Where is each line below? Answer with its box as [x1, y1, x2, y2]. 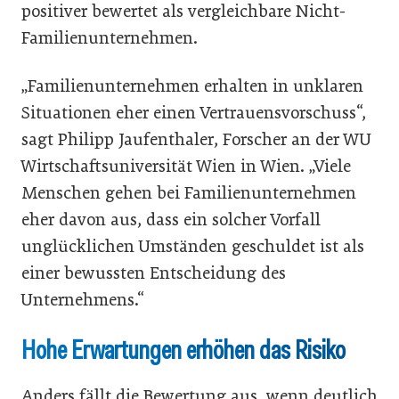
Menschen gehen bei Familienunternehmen [21, 182, 356, 203]
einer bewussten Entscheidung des [21, 262, 286, 283]
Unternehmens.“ [21, 289, 144, 310]
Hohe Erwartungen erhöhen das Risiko [21, 332, 346, 367]
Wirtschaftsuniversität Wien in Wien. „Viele [21, 155, 351, 176]
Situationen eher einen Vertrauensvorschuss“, [21, 102, 366, 123]
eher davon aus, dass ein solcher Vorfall [21, 208, 321, 230]
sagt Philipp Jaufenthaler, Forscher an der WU [21, 128, 371, 150]
